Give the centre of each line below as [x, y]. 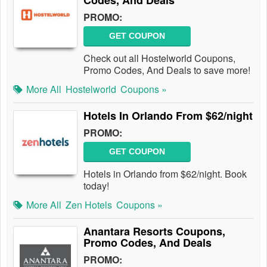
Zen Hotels [89, 205]
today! [96, 186]
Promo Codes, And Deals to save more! [167, 70]
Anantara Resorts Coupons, [154, 231]
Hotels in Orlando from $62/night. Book [165, 174]
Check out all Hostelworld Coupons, [159, 58]
